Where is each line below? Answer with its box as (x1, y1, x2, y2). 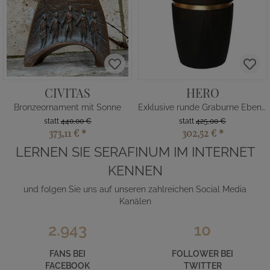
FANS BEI (49, 249, 86, 259)
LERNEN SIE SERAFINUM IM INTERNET (15, 144, 255, 160)
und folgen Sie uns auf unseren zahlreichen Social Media (24, 184, 246, 194)
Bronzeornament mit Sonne (14, 102, 121, 112)
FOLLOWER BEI (172, 249, 233, 259)
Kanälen (119, 196, 151, 206)
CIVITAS (45, 84, 90, 101)
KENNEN (107, 163, 163, 178)
